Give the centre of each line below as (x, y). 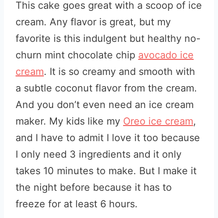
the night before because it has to (94, 187)
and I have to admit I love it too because (108, 138)
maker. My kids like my (69, 121)
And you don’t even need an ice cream (105, 105)
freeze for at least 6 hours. (78, 204)
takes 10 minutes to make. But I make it (106, 171)
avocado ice (166, 55)
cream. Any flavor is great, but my (93, 22)
